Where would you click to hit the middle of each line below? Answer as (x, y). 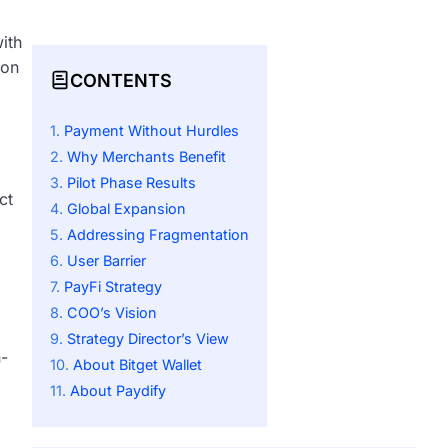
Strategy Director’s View (148, 339)
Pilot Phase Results (131, 183)
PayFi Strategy (113, 287)
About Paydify (118, 391)
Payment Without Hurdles (151, 131)
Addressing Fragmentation (158, 235)
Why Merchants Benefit (146, 157)
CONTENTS (121, 80)
